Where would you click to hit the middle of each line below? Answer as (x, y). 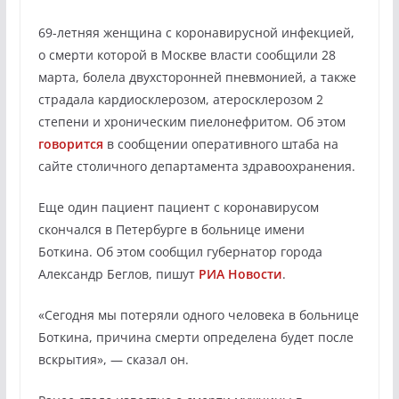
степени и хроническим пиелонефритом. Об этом (191, 121)
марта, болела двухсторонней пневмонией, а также (197, 77)
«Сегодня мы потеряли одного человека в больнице (198, 314)
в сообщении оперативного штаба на (220, 143)
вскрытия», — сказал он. (113, 359)
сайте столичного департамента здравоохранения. (196, 166)
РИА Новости (240, 273)
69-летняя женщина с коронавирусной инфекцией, (196, 32)
